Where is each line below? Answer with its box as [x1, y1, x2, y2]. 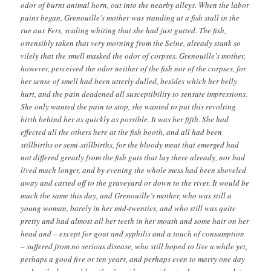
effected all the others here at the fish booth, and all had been [21, 126, 223, 137]
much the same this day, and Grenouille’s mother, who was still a [21, 189, 232, 201]
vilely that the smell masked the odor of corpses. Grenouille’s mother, [21, 50, 246, 61]
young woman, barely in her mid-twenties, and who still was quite [21, 202, 237, 214]
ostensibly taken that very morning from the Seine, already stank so [21, 37, 241, 48]
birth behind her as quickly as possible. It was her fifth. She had [21, 113, 229, 125]
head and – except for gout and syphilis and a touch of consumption [21, 227, 245, 239]
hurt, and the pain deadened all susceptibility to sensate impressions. [21, 88, 248, 99]
